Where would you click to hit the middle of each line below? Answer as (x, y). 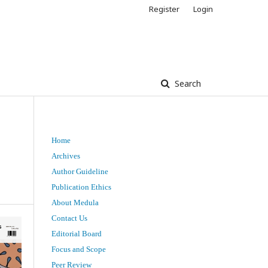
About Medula (75, 202)
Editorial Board (77, 233)
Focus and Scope (79, 249)
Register (164, 9)
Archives (66, 156)
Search (187, 83)
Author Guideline (80, 171)
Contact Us (69, 218)
